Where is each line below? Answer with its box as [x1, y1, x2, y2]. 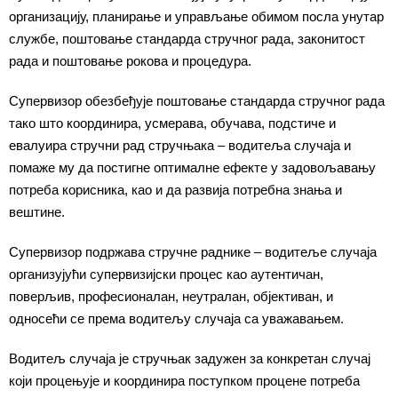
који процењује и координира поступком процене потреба [9, 373, 360, 388]
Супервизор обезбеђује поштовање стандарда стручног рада [9, 93, 385, 108]
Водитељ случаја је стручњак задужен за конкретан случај [9, 351, 370, 366]
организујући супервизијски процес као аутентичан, [9, 267, 323, 282]
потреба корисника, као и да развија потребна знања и [9, 182, 342, 197]
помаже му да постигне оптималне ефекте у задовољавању [9, 160, 376, 175]
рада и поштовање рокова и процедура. [9, 53, 251, 68]
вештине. [9, 204, 65, 219]
